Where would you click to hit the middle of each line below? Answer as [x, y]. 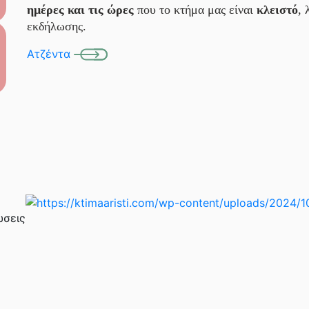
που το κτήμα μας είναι [195, 9]
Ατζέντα [50, 53]
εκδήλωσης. [57, 26]
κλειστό [277, 9]
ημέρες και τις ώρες [80, 9]
